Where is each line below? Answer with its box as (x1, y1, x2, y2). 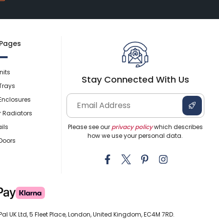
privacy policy (111, 122, 153, 131)
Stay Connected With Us (81, 73, 189, 86)
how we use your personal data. (88, 131, 183, 140)
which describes (152, 122, 203, 131)
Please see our (67, 122, 111, 131)
